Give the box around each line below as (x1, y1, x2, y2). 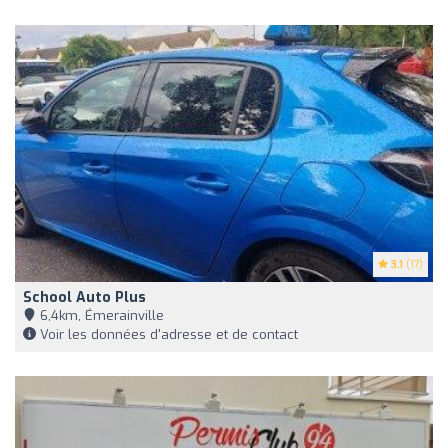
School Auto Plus (23, 287, 146, 307)
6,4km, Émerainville (36, 306, 164, 324)
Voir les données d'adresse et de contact (36, 325, 298, 343)
